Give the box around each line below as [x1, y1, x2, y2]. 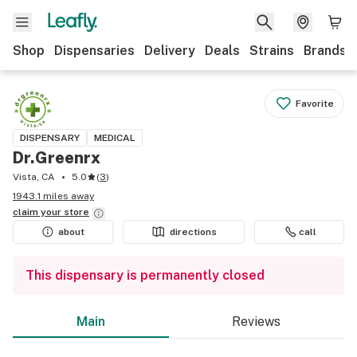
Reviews [232, 314, 281, 329]
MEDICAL [94, 132, 135, 143]
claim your [13, 206, 64, 218]
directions [170, 226, 217, 237]
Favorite [296, 98, 334, 109]
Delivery [144, 43, 195, 58]
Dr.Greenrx [13, 148, 100, 167]
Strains [249, 43, 294, 58]
